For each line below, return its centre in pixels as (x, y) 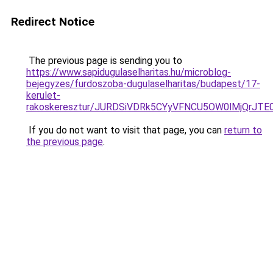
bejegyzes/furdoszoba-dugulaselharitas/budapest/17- (143, 84)
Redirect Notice (53, 22)
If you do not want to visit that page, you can (125, 130)
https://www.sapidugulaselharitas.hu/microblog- (129, 72)
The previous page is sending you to (104, 61)
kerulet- (43, 95)
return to (243, 130)
